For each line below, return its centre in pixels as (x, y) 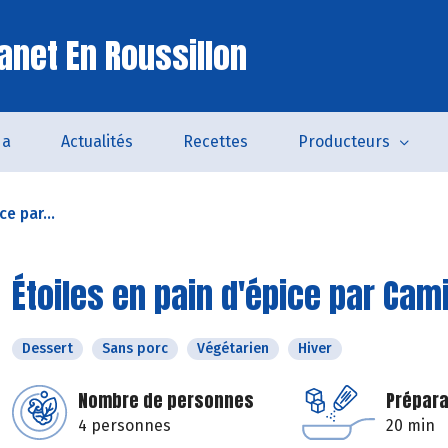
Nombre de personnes (166, 400)
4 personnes (124, 425)
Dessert (47, 348)
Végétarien (233, 348)
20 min (410, 425)
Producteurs (343, 141)
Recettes (215, 141)
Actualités (96, 141)
